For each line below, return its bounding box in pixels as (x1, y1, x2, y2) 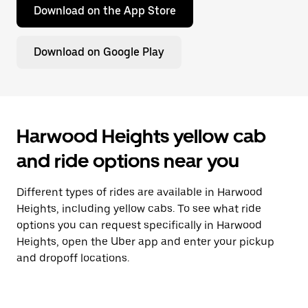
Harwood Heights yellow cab (16, 124, 266, 148)
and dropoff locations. (16, 252, 129, 265)
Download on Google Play (34, 45, 164, 58)
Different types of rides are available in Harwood (16, 186, 263, 199)
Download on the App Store (34, 4, 176, 17)
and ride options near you (16, 149, 239, 173)
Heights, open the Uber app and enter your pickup (16, 235, 274, 248)
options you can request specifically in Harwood (16, 219, 262, 232)
